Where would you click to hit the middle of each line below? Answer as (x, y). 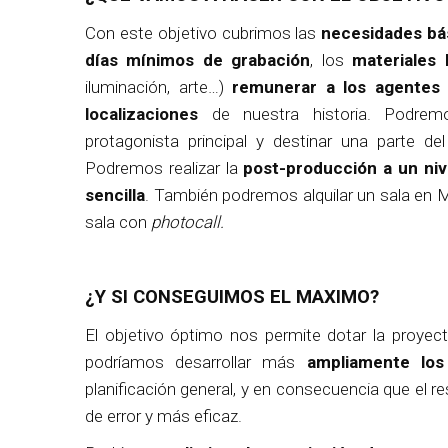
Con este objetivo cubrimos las (203, 33)
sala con (118, 222)
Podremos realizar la (164, 168)
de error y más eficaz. (163, 416)
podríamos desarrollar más (196, 362)
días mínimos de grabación (198, 60)
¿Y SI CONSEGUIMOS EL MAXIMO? (232, 297)
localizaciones (141, 114)
